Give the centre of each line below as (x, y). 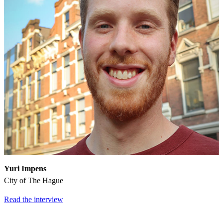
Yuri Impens (25, 168)
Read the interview (34, 199)
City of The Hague (34, 180)
